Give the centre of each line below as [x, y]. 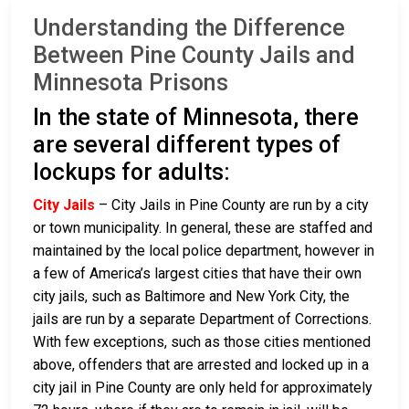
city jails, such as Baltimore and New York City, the [191, 296]
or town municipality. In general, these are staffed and [203, 227]
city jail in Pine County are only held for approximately [203, 387]
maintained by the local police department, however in [204, 250]
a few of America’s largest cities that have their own [197, 273]
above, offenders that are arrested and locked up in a [201, 364]
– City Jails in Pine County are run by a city [232, 204]
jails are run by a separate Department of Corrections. [202, 319]
